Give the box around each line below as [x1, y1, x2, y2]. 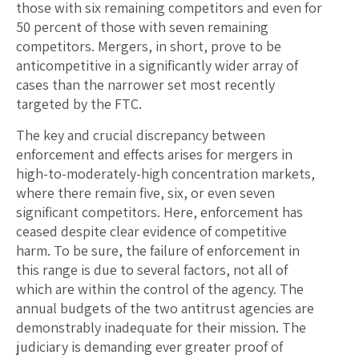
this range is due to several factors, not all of [16, 260, 288, 280]
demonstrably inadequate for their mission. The [16, 318, 306, 337]
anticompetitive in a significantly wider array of [16, 56, 298, 75]
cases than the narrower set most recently [16, 75, 275, 95]
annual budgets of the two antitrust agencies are [16, 299, 314, 318]
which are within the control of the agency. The [16, 280, 304, 299]
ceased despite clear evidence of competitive [16, 222, 287, 241]
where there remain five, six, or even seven [16, 184, 275, 203]
